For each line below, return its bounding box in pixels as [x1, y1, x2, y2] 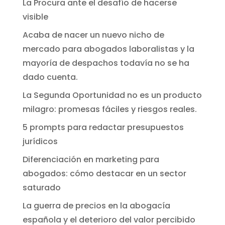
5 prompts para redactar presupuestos [22, 122, 184, 133]
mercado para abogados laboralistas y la [22, 43, 194, 55]
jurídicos [22, 136, 58, 147]
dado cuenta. [22, 71, 78, 83]
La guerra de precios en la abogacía [22, 200, 170, 211]
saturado [22, 182, 61, 193]
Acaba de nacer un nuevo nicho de [22, 29, 164, 41]
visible [22, 11, 48, 23]
